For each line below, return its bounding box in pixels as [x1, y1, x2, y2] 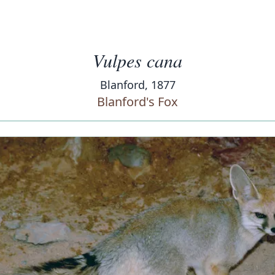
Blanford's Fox [97, 93, 178, 110]
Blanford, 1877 [99, 77, 176, 92]
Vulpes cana [93, 48, 182, 72]
